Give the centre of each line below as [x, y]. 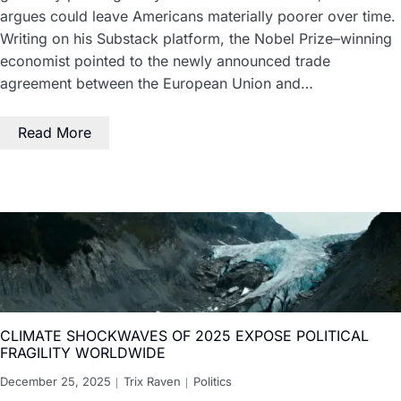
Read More [55, 133]
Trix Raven [152, 381]
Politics [213, 381]
